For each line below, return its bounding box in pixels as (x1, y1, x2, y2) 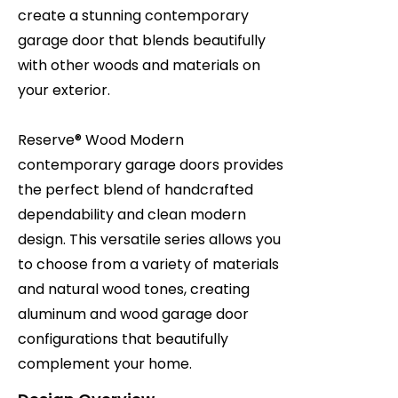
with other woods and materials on (18, 55, 260, 76)
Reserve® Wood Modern (18, 130, 184, 150)
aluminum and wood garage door (18, 304, 249, 324)
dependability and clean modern (18, 204, 246, 225)
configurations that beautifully (18, 329, 228, 349)
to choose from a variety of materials (18, 254, 279, 275)
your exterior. (18, 80, 110, 100)
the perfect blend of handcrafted (18, 179, 253, 200)
